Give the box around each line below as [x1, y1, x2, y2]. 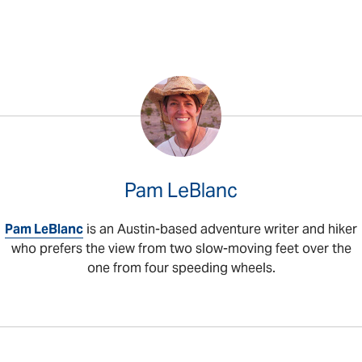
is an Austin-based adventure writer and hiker [83, 221, 357, 238]
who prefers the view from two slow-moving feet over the [11, 240, 351, 258]
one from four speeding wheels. [86, 259, 276, 277]
